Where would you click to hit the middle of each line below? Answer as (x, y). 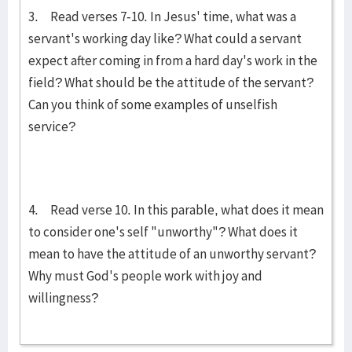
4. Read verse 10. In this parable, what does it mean (176, 210)
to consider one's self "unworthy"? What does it (163, 232)
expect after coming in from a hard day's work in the (173, 60)
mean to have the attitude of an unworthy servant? (172, 254)
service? (52, 126)
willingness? (63, 298)
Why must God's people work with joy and (145, 276)
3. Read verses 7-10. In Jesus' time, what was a (162, 16)
